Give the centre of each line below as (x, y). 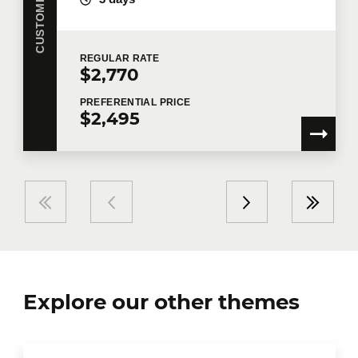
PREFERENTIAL (119, 102)
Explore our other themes (161, 302)
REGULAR (106, 59)
